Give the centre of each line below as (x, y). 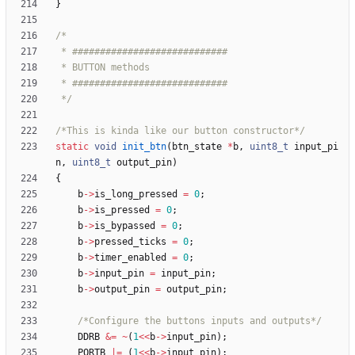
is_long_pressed (136, 195)
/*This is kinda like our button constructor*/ (180, 131)
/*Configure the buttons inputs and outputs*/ (200, 321)
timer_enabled (130, 258)
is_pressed (122, 210)
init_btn (144, 147)
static (72, 147)
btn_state (197, 147)
